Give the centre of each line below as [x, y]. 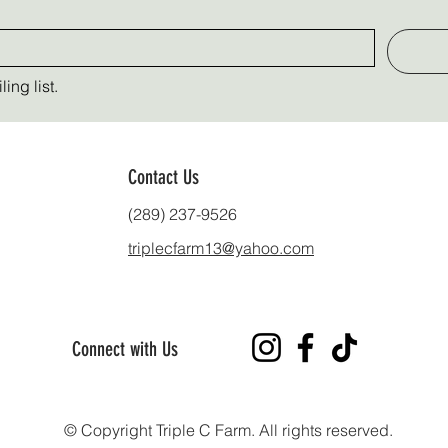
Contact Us [163, 177]
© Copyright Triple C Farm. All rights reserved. [228, 430]
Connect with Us [125, 349]
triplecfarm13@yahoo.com [221, 248]
